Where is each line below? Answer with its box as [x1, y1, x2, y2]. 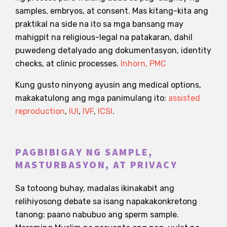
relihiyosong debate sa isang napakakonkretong [15, 196, 197, 206]
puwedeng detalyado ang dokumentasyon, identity [15, 45, 211, 55]
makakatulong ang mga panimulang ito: [15, 93, 168, 103]
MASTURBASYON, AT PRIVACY [15, 158, 177, 172]
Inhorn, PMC [121, 58, 166, 68]
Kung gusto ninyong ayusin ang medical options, [15, 80, 201, 90]
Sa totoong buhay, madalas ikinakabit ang [15, 183, 174, 193]
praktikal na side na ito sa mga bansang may [15, 19, 183, 29]
